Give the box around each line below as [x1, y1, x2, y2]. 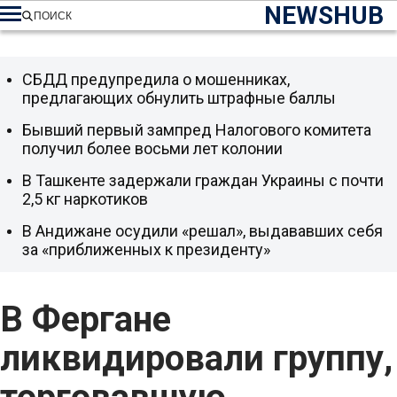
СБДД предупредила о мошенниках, [22, 70, 290, 89]
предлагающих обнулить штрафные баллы [22, 89, 336, 107]
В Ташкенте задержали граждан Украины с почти [22, 171, 384, 190]
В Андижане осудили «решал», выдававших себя [22, 222, 383, 240]
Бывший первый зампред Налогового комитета [22, 121, 371, 139]
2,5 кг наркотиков [22, 190, 148, 208]
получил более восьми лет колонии [22, 139, 283, 158]
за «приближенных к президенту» [22, 240, 270, 259]
